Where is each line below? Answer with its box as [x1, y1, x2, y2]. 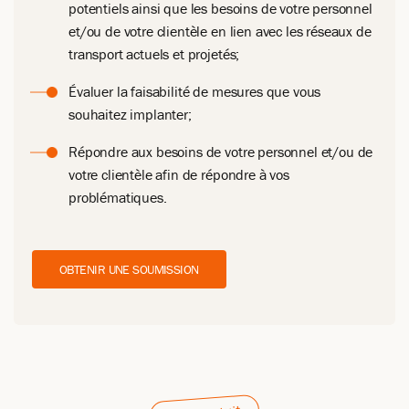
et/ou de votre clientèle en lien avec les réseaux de [68, 22, 372, 40]
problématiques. [68, 188, 167, 206]
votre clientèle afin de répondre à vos [68, 165, 289, 184]
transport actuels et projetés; [68, 45, 240, 63]
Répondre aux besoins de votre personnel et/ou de [68, 142, 373, 161]
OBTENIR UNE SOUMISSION [59, 261, 199, 278]
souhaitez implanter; [68, 105, 192, 123]
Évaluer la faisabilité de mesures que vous [68, 82, 321, 100]
